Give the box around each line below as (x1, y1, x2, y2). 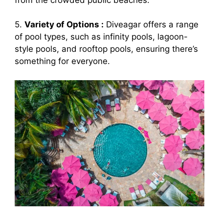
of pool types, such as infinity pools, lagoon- (15, 32, 188, 42)
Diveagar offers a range (104, 20, 198, 30)
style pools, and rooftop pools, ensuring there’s (15, 44, 198, 54)
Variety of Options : (24, 20, 104, 30)
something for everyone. (15, 56, 110, 66)
